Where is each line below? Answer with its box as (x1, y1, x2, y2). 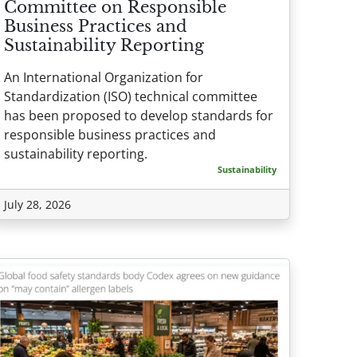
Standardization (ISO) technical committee (4, 88, 257, 106)
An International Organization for (4, 69, 203, 87)
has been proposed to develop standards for (4, 107, 273, 125)
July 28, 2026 (4, 197, 71, 213)
